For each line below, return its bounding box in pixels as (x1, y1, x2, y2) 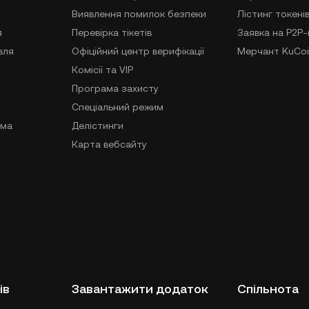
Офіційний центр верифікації (72, 46, 204, 57)
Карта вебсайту (72, 139, 147, 150)
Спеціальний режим (72, 101, 163, 112)
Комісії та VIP (72, 64, 133, 75)
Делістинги (72, 120, 123, 131)
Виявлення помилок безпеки (72, 8, 206, 19)
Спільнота (237, 281, 299, 296)
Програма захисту (72, 83, 159, 94)
